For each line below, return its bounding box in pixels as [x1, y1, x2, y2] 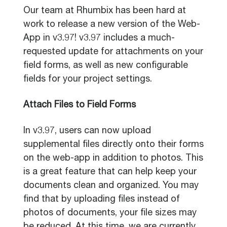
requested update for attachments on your [23, 48, 203, 57]
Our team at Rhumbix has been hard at [23, 7, 186, 16]
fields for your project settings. [23, 75, 152, 84]
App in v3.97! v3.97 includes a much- [23, 34, 175, 43]
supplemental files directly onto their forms [23, 140, 204, 149]
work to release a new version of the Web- [23, 20, 200, 29]
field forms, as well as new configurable [23, 61, 188, 70]
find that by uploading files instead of [23, 195, 180, 204]
